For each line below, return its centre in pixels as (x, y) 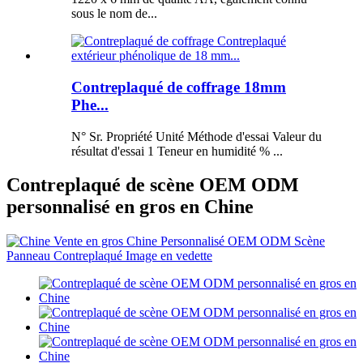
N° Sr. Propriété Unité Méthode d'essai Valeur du (196, 136)
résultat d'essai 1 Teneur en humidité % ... (177, 151)
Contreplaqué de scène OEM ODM (153, 185)
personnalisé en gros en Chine (130, 207)
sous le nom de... (114, 14)
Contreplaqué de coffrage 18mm (179, 87)
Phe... (90, 105)
